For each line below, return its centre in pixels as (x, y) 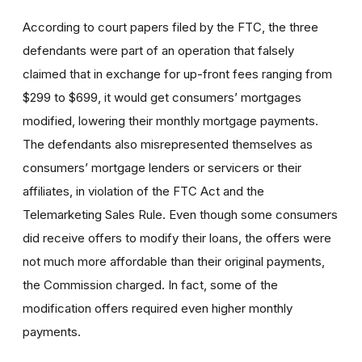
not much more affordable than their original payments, (174, 261)
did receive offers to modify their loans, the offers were (177, 238)
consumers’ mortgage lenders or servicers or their (162, 167)
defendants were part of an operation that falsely (158, 50)
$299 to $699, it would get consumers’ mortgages (162, 97)
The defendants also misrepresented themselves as (168, 144)
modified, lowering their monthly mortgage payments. (170, 120)
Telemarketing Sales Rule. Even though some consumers (180, 214)
